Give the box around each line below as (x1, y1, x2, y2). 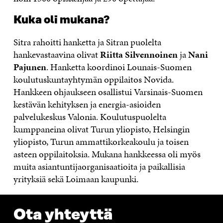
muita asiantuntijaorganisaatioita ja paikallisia (13, 160, 185, 173)
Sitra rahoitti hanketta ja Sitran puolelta (13, 35, 161, 49)
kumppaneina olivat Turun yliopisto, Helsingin (13, 122, 190, 136)
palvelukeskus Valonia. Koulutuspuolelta (13, 110, 166, 123)
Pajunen (13, 60, 46, 74)
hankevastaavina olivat (13, 48, 100, 61)
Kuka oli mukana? (13, 14, 110, 26)
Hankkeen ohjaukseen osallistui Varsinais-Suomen (13, 85, 203, 99)
